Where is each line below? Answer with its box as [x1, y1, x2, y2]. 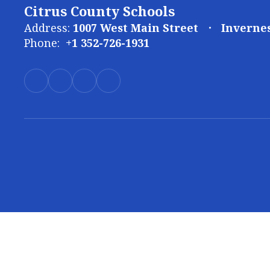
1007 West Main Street [73, 20, 198, 35]
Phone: [24, 36, 60, 50]
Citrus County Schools [24, 2, 175, 20]
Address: [24, 20, 70, 35]
